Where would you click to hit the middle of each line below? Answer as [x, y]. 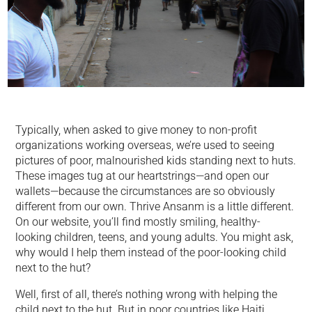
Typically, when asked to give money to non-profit [136, 130]
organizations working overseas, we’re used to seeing [145, 145]
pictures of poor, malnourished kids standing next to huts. [156, 161]
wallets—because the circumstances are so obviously [146, 191]
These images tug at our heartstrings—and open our [142, 176]
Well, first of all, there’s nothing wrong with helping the [147, 294]
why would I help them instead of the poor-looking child [151, 252]
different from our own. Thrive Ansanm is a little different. [155, 206]
